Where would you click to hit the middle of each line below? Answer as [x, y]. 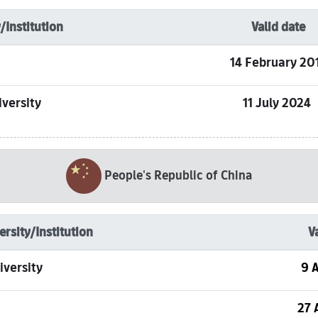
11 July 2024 [278, 103]
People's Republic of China [178, 175]
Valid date [278, 27]
